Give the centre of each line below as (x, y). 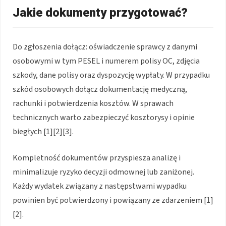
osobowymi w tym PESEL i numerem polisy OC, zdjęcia (106, 61)
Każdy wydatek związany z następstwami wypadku (100, 186)
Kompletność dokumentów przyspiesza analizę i (97, 158)
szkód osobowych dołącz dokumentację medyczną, (100, 90)
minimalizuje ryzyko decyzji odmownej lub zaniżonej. (103, 172)
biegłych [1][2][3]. (43, 132)
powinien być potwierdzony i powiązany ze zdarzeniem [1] (113, 201)
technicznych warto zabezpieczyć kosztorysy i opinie (104, 118)
